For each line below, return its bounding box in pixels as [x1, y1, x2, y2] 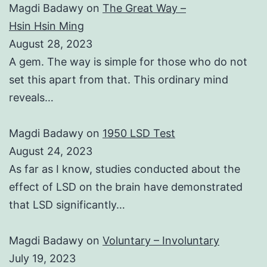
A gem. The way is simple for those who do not [9, 55, 247, 69]
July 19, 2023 [9, 252, 76, 265]
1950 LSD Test [103, 127, 175, 140]
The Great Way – [103, 2, 186, 15]
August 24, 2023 [9, 145, 92, 158]
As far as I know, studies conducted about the [9, 163, 240, 176]
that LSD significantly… [9, 198, 125, 212]
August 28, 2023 [9, 38, 92, 51]
